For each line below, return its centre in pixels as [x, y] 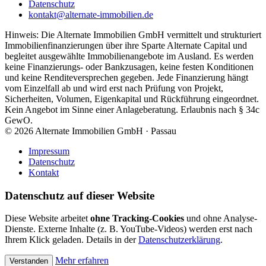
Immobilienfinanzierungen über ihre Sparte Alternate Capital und [126, 45]
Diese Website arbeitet [47, 218]
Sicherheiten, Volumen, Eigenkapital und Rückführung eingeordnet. [132, 99]
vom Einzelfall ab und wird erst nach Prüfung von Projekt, [114, 88]
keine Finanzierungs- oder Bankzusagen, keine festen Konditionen [129, 66]
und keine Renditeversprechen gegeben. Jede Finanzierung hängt [126, 77]
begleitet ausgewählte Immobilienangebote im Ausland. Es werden [129, 56]
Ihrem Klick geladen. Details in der [72, 240]
